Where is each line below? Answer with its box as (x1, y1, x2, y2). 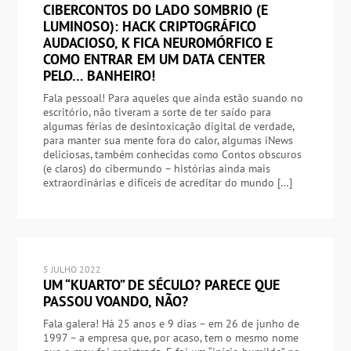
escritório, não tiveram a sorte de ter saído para (42, 105, 271, 120)
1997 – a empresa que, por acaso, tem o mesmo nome (42, 331, 299, 346)
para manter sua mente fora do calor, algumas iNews (42, 133, 293, 148)
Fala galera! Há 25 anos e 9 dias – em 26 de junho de (42, 317, 299, 331)
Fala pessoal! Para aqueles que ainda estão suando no (42, 91, 303, 106)
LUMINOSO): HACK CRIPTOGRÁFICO (42, 17, 256, 36)
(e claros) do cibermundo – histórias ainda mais (42, 161, 270, 176)
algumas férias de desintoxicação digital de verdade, (42, 119, 294, 134)
